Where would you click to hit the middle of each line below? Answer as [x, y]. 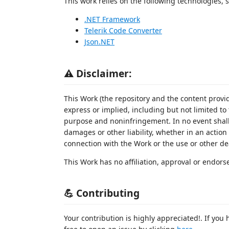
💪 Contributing [102, 193]
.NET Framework [112, 19]
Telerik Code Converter [123, 30]
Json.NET [99, 42]
